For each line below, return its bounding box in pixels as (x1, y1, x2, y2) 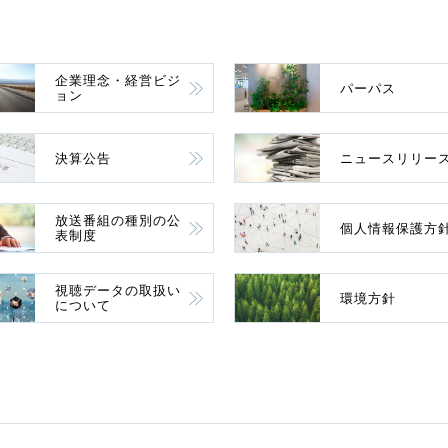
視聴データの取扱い (55, 283, 181, 298)
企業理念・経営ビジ (55, 73, 181, 88)
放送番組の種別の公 (55, 213, 181, 228)
